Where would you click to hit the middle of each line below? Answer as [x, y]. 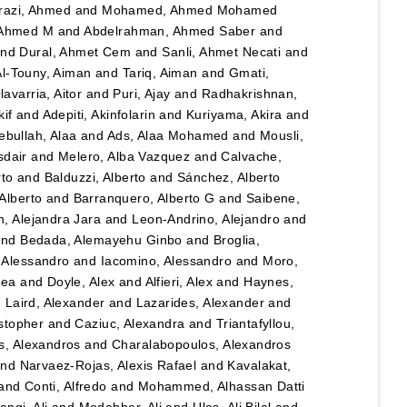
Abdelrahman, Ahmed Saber [170, 31]
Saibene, [273, 199]
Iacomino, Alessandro [166, 261]
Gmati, [249, 73]
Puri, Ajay [142, 94]
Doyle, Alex [81, 282]
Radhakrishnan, [249, 94]
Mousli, [281, 136]
